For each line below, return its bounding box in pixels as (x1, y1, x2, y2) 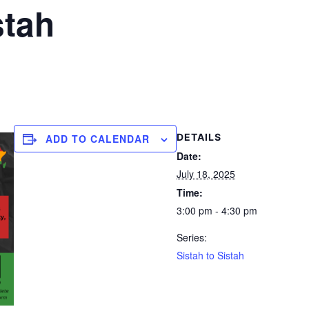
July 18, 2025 (177, 167, 235, 181)
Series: (177, 230, 207, 244)
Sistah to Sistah (177, 248, 244, 262)
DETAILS (177, 131, 221, 143)
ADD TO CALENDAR (46, 132, 150, 146)
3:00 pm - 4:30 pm (177, 203, 257, 217)
